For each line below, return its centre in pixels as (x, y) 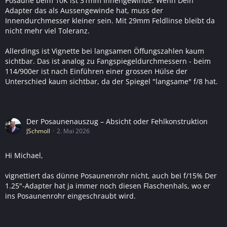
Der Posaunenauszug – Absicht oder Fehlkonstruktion (117, 121)
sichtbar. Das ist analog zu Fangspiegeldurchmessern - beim (108, 61)
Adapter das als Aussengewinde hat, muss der (84, 10)
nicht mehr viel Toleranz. (47, 31)
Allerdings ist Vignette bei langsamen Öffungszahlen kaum (105, 51)
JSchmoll (38, 131)
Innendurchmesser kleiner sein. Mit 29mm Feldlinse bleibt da (110, 21)
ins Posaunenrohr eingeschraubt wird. (70, 196)
